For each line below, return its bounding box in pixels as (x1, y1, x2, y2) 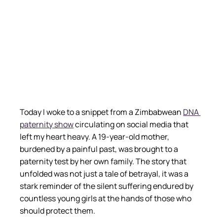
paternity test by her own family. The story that (20, 155, 188, 167)
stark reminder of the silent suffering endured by (20, 180, 195, 191)
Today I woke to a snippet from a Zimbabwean (20, 106, 182, 117)
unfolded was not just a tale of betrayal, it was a (20, 168, 190, 179)
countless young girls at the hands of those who (20, 192, 193, 204)
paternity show (20, 118, 74, 130)
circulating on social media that (74, 118, 190, 130)
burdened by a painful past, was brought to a (20, 143, 180, 154)
